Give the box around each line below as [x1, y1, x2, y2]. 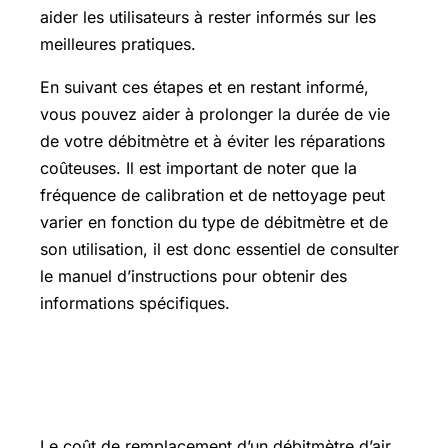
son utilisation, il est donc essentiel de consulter [40, 238, 399, 259]
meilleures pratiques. [40, 33, 196, 54]
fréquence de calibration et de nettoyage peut [40, 184, 385, 205]
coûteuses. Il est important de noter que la [40, 157, 357, 178]
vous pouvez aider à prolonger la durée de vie [40, 103, 390, 124]
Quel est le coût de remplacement [40, 352, 367, 384]
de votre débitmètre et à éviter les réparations [40, 130, 385, 151]
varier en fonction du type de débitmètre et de [40, 211, 388, 232]
